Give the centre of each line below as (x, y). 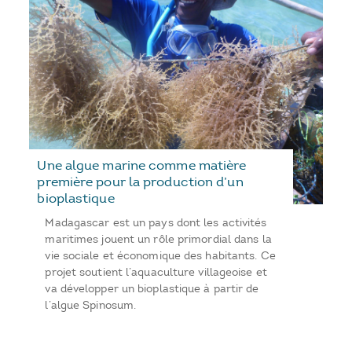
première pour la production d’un (140, 182)
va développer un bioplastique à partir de (152, 289)
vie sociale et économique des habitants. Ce (160, 256)
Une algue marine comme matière (142, 165)
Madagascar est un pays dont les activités (156, 223)
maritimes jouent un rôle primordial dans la (158, 240)
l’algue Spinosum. (91, 306)
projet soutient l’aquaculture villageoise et (156, 273)
